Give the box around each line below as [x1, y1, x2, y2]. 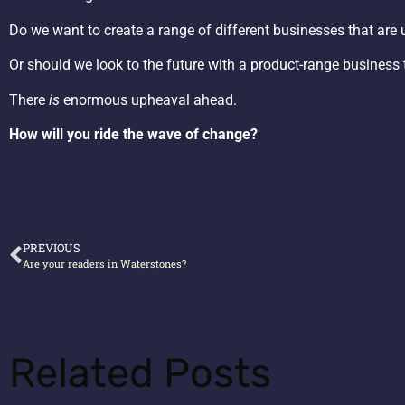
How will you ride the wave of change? [9, 126, 258, 144]
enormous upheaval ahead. [60, 90, 237, 108]
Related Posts [9, 349, 271, 398]
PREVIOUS [23, 240, 80, 256]
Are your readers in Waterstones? [23, 257, 186, 271]
